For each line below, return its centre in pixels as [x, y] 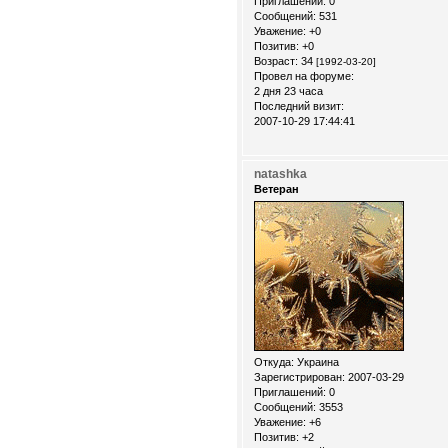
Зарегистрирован [298, 377]
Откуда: [274, 362]
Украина [316, 362]
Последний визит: [299, 106]
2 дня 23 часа [288, 91]
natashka [280, 173]
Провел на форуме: [304, 76]
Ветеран [276, 188]
